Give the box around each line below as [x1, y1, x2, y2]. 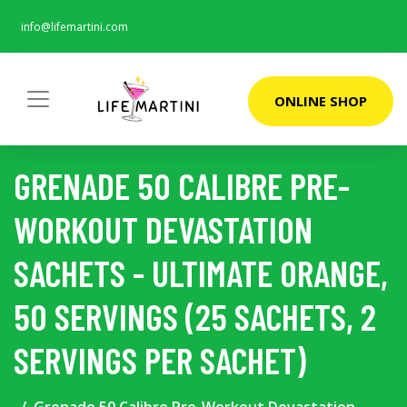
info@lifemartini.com [21, 19, 128, 35]
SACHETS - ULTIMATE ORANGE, [14, 251, 388, 294]
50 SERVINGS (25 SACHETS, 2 [14, 294, 376, 338]
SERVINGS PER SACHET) [14, 338, 306, 382]
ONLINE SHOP [274, 92, 367, 110]
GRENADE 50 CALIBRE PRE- [14, 164, 350, 207]
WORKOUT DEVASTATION [14, 207, 313, 251]
